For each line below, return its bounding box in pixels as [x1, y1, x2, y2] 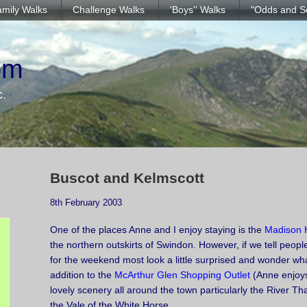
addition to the [50, 270, 114, 280]
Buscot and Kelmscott [50, 170, 204, 186]
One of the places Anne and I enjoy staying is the [50, 225, 265, 235]
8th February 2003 [50, 197, 122, 208]
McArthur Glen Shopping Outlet [114, 270, 250, 280]
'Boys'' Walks [170, 4, 225, 15]
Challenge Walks [73, 4, 145, 15]
